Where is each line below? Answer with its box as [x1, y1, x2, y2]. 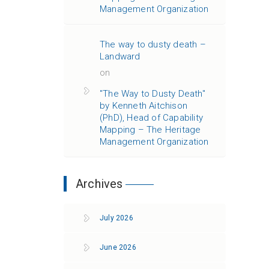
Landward [100, 51, 141, 62]
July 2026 [100, 214, 133, 222]
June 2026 [100, 243, 136, 252]
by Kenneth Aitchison [100, 100, 187, 111]
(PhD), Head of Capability [100, 112, 203, 123]
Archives [76, 177, 123, 191]
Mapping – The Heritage [100, 124, 201, 135]
